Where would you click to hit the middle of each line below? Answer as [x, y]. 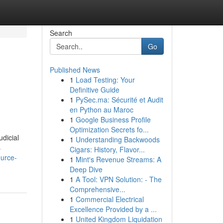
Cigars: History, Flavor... [107, 149]
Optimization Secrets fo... [109, 129]
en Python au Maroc [101, 110]
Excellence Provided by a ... [113, 209]
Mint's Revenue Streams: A [118, 159]
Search [61, 33]
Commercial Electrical [110, 199]
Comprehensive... [97, 189]
